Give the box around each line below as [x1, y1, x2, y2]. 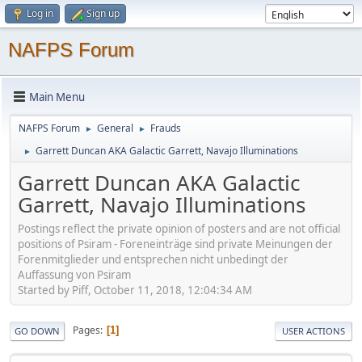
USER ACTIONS [282, 324, 345, 337]
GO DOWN [15, 324, 60, 337]
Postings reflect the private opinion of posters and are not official [18, 221, 340, 236]
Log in [27, 6, 53, 20]
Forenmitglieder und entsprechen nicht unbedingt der [18, 251, 288, 267]
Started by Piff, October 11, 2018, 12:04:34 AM [18, 282, 252, 297]
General [97, 121, 133, 135]
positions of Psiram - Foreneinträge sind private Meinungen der [18, 236, 333, 251]
